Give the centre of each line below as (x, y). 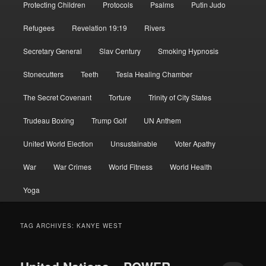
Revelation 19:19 (99, 27)
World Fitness (131, 166)
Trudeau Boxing (48, 120)
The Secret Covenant (57, 97)
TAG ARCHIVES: (49, 225)
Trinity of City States (180, 97)
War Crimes (72, 166)
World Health (191, 166)
